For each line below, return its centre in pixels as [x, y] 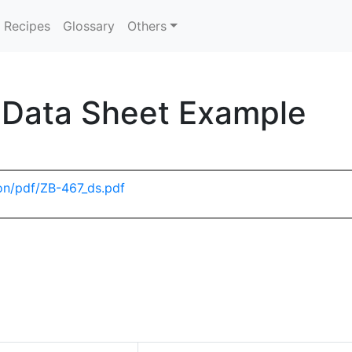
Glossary [89, 26]
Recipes [27, 26]
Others [147, 26]
